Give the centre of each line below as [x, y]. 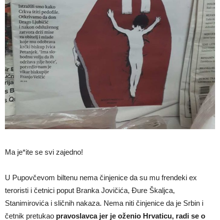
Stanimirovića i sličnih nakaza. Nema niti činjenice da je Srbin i [104, 203]
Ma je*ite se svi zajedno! [44, 152]
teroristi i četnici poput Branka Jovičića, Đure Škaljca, [90, 190]
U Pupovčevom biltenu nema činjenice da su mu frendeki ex [101, 177]
